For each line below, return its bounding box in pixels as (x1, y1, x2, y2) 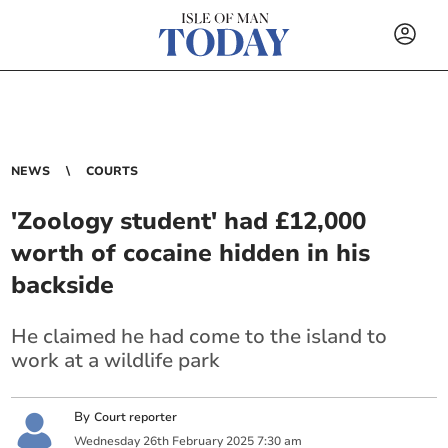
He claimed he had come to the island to (11, 323, 388, 350)
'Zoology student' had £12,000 (11, 205, 367, 237)
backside (11, 269, 115, 301)
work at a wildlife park (11, 347, 221, 374)
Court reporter (94, 409, 178, 426)
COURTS (86, 163, 139, 179)
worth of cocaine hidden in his (11, 237, 371, 269)
